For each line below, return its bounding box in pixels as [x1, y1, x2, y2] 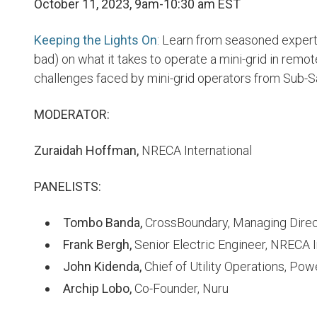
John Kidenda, [63, 259, 142, 274]
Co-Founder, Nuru [132, 281, 229, 296]
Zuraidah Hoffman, [34, 143, 139, 158]
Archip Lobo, [63, 281, 132, 296]
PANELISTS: [34, 179, 101, 194]
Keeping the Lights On [34, 33, 157, 47]
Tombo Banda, [63, 215, 142, 230]
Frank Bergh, [63, 237, 132, 252]
